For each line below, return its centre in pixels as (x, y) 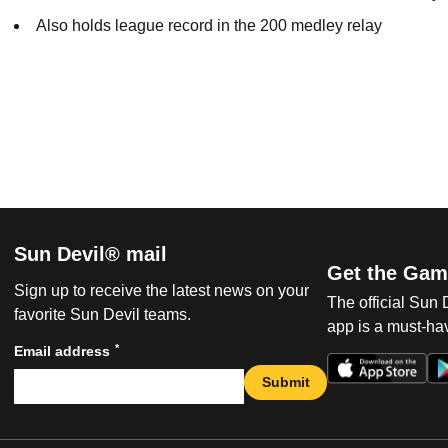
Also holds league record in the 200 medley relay (209, 25)
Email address (62, 350)
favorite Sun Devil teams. (102, 314)
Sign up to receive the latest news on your (161, 290)
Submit (285, 382)
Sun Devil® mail (90, 253)
